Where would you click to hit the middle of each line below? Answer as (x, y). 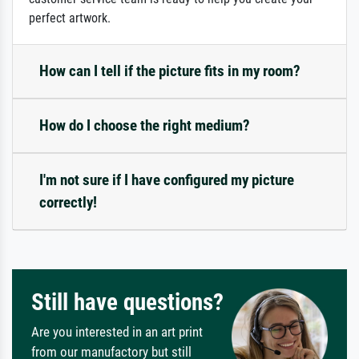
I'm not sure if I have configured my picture (167, 180)
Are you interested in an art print (117, 332)
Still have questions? (127, 303)
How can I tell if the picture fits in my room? (170, 71)
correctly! (68, 203)
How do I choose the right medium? (145, 126)
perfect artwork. (70, 18)
